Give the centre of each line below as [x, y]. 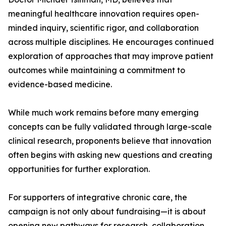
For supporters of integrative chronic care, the [98, 197]
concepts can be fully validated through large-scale [110, 127]
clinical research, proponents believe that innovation [110, 141]
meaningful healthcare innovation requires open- [104, 14]
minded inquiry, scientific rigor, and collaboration [103, 28]
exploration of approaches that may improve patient [111, 56]
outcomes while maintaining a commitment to [97, 70]
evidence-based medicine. [60, 84]
